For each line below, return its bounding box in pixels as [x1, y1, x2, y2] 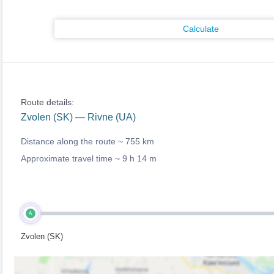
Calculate [183, 24, 219, 34]
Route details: [20, 97, 74, 107]
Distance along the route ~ [20, 136, 125, 146]
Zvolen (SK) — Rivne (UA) [20, 112, 136, 122]
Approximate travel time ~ [20, 154, 122, 163]
